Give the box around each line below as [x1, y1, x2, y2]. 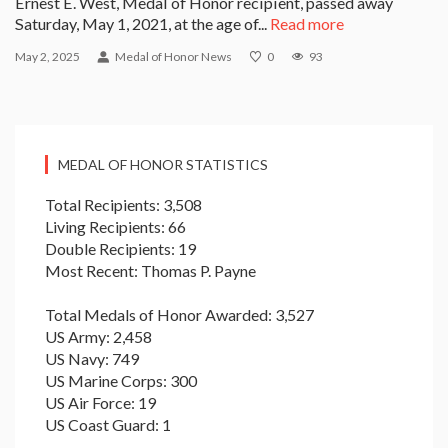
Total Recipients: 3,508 [45, 195, 202, 215]
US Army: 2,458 [45, 327, 152, 347]
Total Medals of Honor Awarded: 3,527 [45, 305, 314, 325]
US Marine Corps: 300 [45, 371, 197, 391]
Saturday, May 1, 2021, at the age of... [15, 13, 270, 33]
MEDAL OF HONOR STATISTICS [58, 156, 268, 174]
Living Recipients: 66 [45, 217, 186, 237]
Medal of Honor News [115, 48, 232, 64]
